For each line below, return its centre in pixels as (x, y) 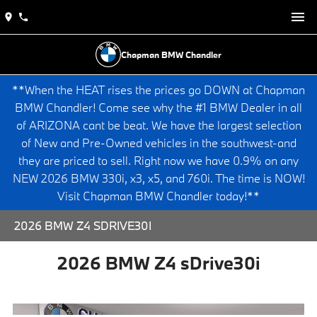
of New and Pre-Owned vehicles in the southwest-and (158, 143)
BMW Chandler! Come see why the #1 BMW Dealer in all (158, 107)
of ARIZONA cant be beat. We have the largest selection (158, 125)
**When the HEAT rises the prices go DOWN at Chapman (158, 90)
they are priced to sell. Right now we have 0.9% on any (158, 160)
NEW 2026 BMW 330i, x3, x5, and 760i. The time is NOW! (158, 178)
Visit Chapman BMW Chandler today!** (158, 196)
